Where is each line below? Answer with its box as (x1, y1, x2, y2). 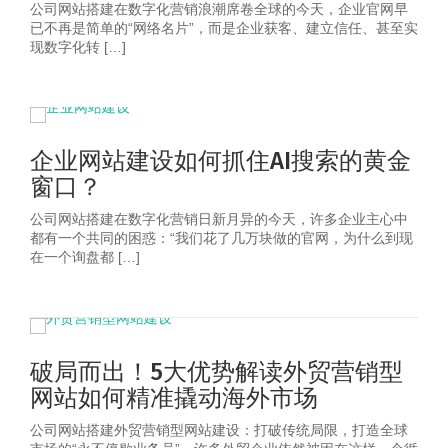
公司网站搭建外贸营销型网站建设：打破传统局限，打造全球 (30, 422, 408, 438)
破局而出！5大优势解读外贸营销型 (30, 358, 403, 386)
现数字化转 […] (30, 39, 126, 55)
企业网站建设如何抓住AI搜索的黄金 (30, 147, 411, 175)
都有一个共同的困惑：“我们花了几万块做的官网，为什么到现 (30, 230, 413, 246)
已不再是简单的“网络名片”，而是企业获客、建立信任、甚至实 (30, 20, 418, 36)
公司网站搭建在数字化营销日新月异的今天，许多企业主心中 (30, 211, 408, 227)
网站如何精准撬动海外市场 (30, 384, 318, 412)
